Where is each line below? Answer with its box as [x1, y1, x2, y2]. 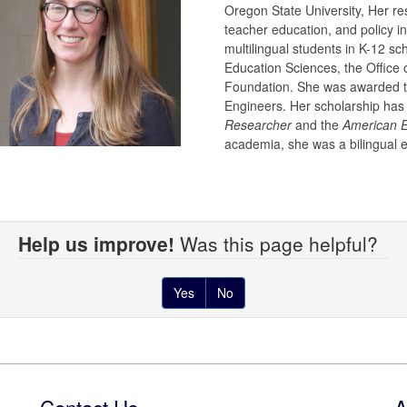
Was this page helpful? [174, 229, 389, 257]
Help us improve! [18, 229, 174, 257]
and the [291, 114, 342, 134]
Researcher [223, 114, 292, 134]
